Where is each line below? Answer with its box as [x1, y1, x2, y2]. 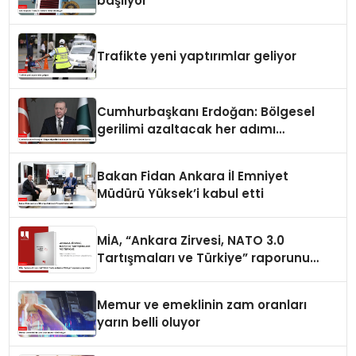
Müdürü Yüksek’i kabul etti [97, 185, 265, 203]
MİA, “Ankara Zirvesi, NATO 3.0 [97, 232, 285, 250]
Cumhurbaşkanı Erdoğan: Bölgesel [97, 103, 315, 121]
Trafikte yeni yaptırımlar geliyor [97, 48, 297, 65]
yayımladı [97, 267, 161, 284]
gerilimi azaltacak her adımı [97, 121, 277, 138]
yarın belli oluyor [97, 314, 201, 331]
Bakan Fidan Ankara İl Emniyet [97, 168, 289, 185]
